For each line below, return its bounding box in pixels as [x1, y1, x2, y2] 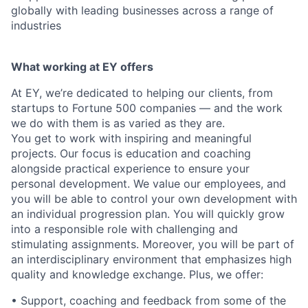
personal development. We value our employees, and [11, 177, 286, 190]
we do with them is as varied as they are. [11, 116, 225, 130]
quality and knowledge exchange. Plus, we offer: [11, 267, 263, 281]
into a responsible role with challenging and [11, 222, 238, 236]
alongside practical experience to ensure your [11, 162, 250, 175]
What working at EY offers [11, 60, 153, 74]
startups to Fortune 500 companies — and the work [11, 101, 283, 115]
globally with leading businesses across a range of [11, 3, 274, 17]
